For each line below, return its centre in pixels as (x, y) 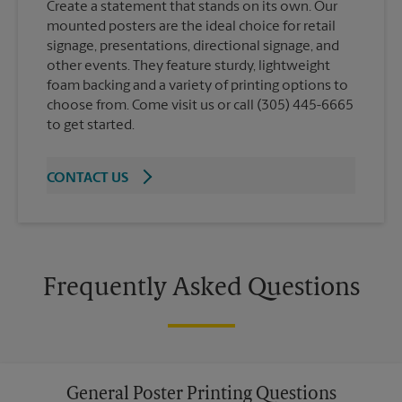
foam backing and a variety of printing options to (197, 86)
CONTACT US (87, 178)
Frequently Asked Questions (201, 288)
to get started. (91, 125)
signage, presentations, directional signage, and (193, 46)
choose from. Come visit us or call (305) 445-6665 (200, 105)
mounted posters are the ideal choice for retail (191, 26)
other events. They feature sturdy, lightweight (188, 66)
